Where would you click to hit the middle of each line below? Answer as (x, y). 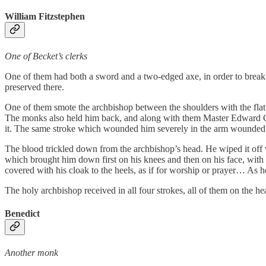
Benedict (22, 213)
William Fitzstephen (45, 17)
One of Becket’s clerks (46, 56)
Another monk (31, 253)
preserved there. (34, 87)
